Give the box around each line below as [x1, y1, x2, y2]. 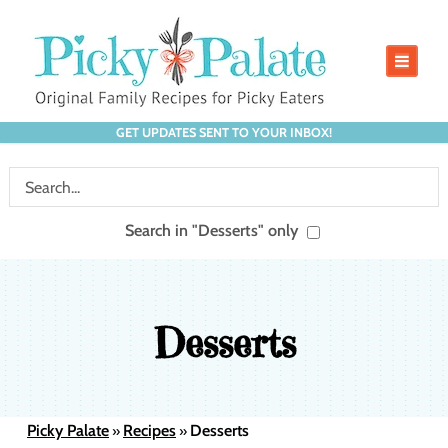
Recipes [123, 421, 176, 440]
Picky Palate [27, 421, 109, 440]
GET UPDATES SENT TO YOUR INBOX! [116, 125, 332, 140]
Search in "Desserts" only [125, 220, 303, 240]
